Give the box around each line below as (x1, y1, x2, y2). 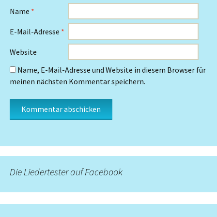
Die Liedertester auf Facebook (10, 166, 123, 178)
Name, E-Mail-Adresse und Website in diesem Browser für (17, 65, 206, 75)
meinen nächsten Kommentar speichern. (10, 77, 145, 86)
